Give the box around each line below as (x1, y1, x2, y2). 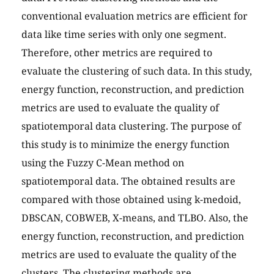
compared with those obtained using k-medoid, (21, 193, 241, 207)
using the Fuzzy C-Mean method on (21, 156, 184, 170)
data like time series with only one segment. (21, 28, 226, 42)
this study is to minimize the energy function (21, 138, 229, 152)
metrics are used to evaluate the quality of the (21, 248, 237, 262)
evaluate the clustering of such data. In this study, (21, 64, 252, 78)
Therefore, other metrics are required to (21, 46, 212, 60)
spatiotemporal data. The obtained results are (21, 174, 235, 188)
